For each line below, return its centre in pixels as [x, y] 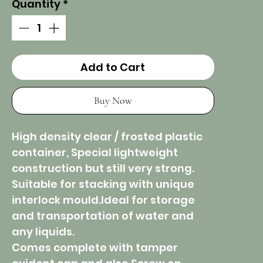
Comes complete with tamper [95, 248]
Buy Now [113, 101]
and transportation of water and [103, 216]
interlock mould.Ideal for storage [103, 200]
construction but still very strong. [103, 168]
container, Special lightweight [95, 153]
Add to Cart [113, 68]
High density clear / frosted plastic [107, 137]
